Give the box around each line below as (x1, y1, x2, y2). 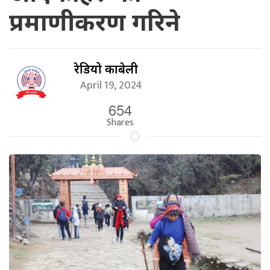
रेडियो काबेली (74, 61, 139, 78)
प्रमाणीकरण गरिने (9, 5, 180, 39)
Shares (106, 115, 134, 131)
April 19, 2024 (80, 77, 148, 95)
